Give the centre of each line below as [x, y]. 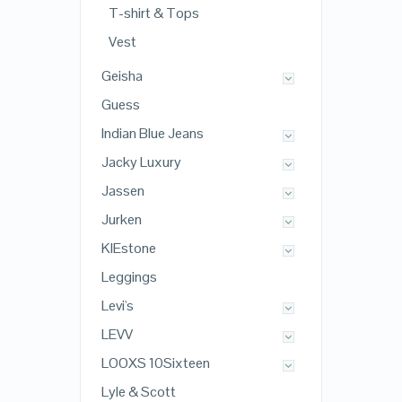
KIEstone [128, 249]
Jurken [121, 220]
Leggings [129, 277]
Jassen [122, 191]
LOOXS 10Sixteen [155, 363]
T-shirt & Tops [153, 13]
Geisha [122, 76]
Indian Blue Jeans [152, 134]
